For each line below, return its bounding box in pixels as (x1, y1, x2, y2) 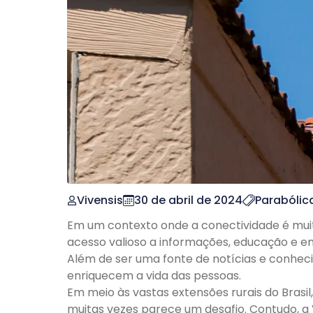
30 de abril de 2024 (134, 191, 242, 208)
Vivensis (77, 191, 123, 208)
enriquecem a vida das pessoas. (67, 267, 241, 284)
